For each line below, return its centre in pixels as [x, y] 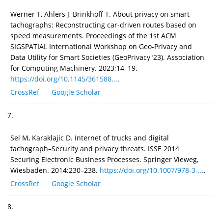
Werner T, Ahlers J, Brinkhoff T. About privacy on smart [100, 14]
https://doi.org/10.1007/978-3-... [152, 170]
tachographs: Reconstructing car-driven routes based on [103, 25]
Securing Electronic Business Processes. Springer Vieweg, [104, 159]
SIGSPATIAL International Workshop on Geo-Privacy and [101, 46]
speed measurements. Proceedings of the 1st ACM [93, 35]
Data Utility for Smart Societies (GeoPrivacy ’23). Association [107, 57]
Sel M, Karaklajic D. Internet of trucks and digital [90, 137]
